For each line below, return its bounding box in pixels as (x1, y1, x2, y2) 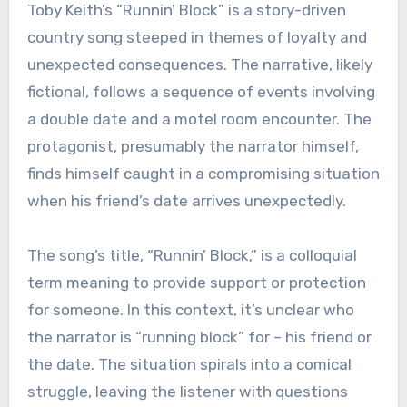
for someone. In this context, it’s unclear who (26, 301, 354, 320)
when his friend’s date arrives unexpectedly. (26, 192, 346, 211)
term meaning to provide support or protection (26, 273, 366, 293)
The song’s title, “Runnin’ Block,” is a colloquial (26, 246, 357, 265)
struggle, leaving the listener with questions (26, 382, 348, 402)
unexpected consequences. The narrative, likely (26, 55, 372, 74)
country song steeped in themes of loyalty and (26, 28, 367, 47)
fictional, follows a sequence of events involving (26, 83, 375, 102)
